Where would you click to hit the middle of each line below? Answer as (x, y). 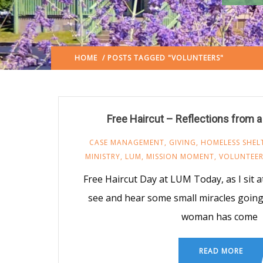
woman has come (219, 216)
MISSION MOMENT (180, 156)
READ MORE (221, 251)
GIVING (183, 142)
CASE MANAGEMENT (127, 142)
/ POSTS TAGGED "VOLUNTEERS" (161, 58)
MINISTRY (102, 156)
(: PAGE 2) (242, 58)
